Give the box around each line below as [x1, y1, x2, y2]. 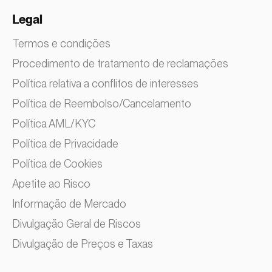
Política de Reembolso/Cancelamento [12, 97, 191, 110]
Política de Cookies [12, 157, 103, 171]
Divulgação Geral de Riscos [12, 217, 141, 231]
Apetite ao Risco [12, 177, 90, 191]
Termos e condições [12, 37, 110, 50]
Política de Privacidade [12, 137, 118, 151]
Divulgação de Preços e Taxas [12, 237, 153, 251]
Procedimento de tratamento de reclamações [12, 57, 228, 70]
